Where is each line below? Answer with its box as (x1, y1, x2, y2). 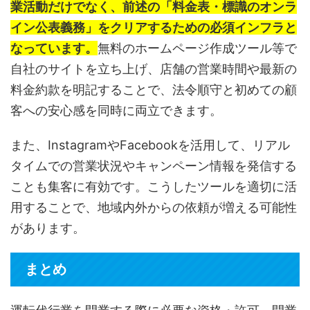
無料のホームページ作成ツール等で (98, 41, 297, 56)
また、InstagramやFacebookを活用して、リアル (10, 138, 290, 153)
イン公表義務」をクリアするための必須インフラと (10, 20, 297, 35)
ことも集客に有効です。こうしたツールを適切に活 (10, 179, 297, 194)
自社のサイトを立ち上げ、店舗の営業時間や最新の (10, 62, 297, 77)
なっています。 (10, 41, 98, 56)
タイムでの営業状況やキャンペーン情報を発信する (10, 158, 297, 174)
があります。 (10, 221, 85, 236)
